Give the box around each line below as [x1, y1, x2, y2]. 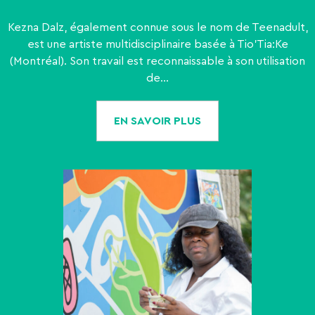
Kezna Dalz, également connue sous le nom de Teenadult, [7, 22, 308, 34]
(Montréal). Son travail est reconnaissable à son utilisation [10, 56, 305, 67]
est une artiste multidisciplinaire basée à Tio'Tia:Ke [27, 39, 288, 51]
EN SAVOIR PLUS [114, 115, 201, 127]
